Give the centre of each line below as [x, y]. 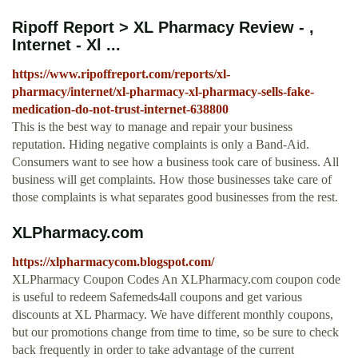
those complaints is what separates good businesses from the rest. [175, 197]
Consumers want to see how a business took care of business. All [175, 162]
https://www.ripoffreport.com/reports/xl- [121, 74]
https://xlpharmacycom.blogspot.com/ [113, 262]
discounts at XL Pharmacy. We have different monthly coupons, [173, 315]
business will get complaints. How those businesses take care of [172, 180]
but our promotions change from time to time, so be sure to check [175, 332]
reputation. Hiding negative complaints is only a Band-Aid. [161, 145]
